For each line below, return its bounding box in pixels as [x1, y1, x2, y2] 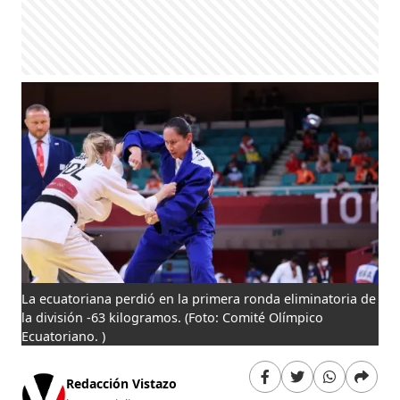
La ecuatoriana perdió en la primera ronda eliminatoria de [21, 289, 377, 307]
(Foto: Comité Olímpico [185, 308, 324, 326]
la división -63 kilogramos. [21, 308, 186, 326]
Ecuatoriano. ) [21, 327, 106, 345]
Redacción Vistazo [66, 375, 178, 393]
